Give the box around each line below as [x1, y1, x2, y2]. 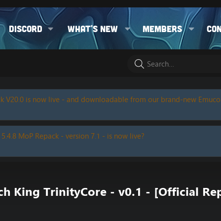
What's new [67, 23, 118, 34]
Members [142, 23, 182, 34]
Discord [9, 23, 43, 34]
